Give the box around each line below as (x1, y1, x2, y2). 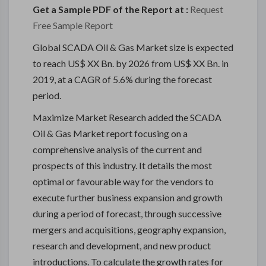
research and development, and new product (33, 240, 211, 251)
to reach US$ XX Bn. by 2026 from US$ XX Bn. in (33, 58, 229, 69)
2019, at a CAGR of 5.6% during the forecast (33, 74, 212, 85)
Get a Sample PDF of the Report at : (33, 4, 188, 15)
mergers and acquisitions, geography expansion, (33, 224, 226, 235)
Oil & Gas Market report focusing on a (33, 128, 188, 139)
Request (190, 4, 223, 15)
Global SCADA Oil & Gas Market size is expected (33, 42, 233, 53)
